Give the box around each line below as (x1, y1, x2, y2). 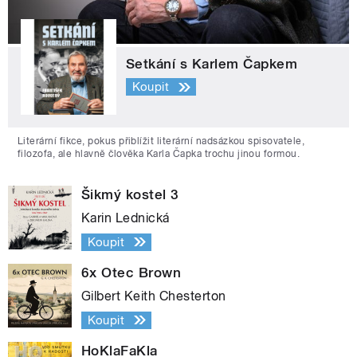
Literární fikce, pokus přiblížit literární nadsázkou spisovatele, (18, 135, 305, 147)
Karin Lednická (81, 210, 170, 226)
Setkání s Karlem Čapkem (126, 55, 298, 72)
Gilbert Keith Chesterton (81, 288, 226, 304)
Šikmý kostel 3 (81, 186, 179, 202)
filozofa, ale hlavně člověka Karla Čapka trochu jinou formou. (18, 147, 300, 159)
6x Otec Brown (81, 264, 182, 280)
